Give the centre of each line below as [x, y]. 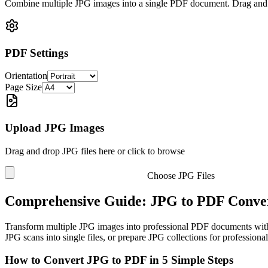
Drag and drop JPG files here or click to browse [95, 151]
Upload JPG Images [54, 128]
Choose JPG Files [181, 175]
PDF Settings [36, 53]
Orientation [26, 76]
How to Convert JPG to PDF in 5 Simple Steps [119, 260]
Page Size [23, 87]
